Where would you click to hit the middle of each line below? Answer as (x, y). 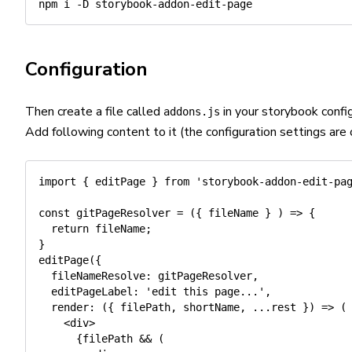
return (70, 229)
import (57, 181)
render (70, 307)
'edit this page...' (205, 291)
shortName (208, 307)
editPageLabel (92, 291)
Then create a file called (94, 112)
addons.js (192, 112)
